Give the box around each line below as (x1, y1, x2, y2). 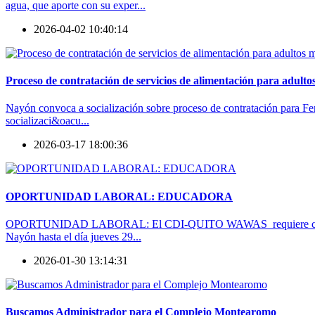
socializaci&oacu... (6, 115, 89, 127)
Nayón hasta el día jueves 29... (6, 230, 141, 243)
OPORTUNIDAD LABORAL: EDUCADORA (6, 190, 233, 202)
